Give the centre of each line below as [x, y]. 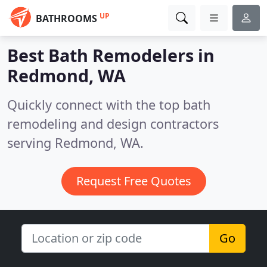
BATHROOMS [66, 18]
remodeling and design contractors [113, 124]
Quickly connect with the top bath [109, 105]
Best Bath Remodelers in [111, 55]
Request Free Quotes [133, 181]
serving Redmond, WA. [75, 143]
